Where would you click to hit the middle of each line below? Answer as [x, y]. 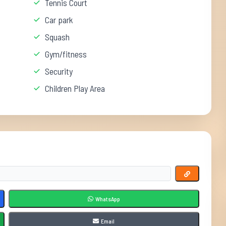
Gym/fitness [66, 54]
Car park [59, 20]
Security [59, 71]
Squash [58, 37]
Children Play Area [75, 88]
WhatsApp [107, 199]
